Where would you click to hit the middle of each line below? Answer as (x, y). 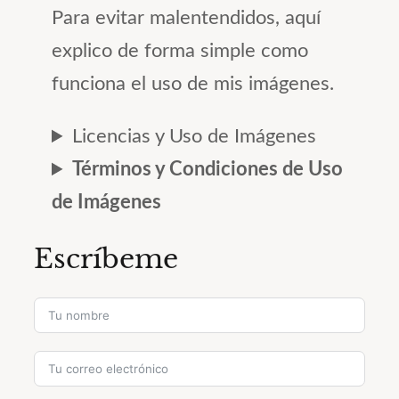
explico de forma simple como (180, 51)
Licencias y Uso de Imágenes (195, 137)
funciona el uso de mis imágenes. (193, 84)
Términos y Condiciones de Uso (208, 170)
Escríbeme (106, 258)
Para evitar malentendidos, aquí (186, 18)
